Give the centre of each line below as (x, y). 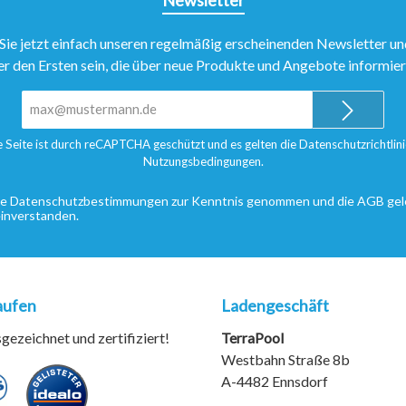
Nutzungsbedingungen (202, 161)
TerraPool (252, 338)
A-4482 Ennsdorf (275, 381)
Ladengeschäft (275, 305)
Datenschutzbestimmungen (89, 201)
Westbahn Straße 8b (285, 359)
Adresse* (189, 130)
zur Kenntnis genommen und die (263, 201)
